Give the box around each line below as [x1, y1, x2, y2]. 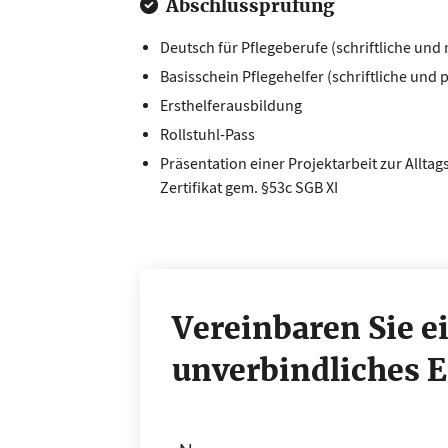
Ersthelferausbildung [160, 96, 302, 116]
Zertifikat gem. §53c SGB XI [160, 178, 338, 198]
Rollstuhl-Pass [160, 125, 255, 145]
